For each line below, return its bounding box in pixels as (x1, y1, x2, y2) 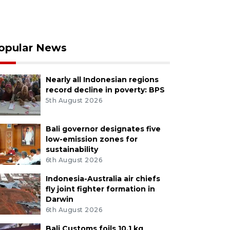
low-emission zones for (45, 134, 138, 144)
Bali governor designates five (45, 124, 161, 133)
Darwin (45, 194, 73, 204)
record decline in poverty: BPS (45, 85, 165, 94)
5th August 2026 (45, 96, 103, 104)
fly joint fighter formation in (45, 184, 155, 194)
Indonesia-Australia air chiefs (45, 174, 160, 183)
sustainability (45, 144, 98, 154)
